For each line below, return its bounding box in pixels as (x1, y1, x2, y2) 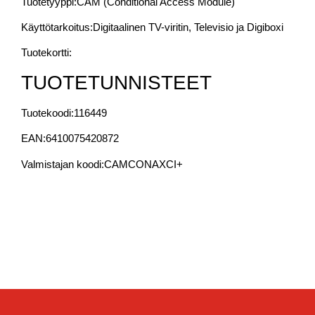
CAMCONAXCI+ (104, 157, 183, 170)
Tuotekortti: (21, 46, 72, 59)
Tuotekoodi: (21, 106, 74, 119)
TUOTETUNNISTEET (21, 71, 212, 94)
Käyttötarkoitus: (21, 21, 93, 34)
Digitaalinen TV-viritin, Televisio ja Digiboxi (93, 21, 283, 34)
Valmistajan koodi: (21, 157, 104, 170)
